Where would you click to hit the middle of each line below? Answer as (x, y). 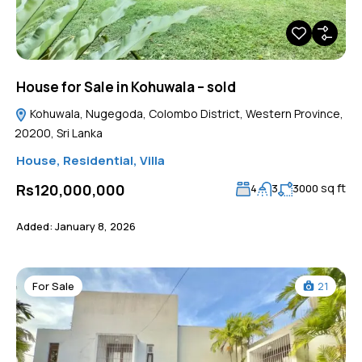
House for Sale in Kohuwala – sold (126, 87)
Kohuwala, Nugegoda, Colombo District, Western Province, (185, 114)
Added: (34, 226)
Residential (98, 160)
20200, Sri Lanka (59, 133)
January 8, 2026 (94, 226)
